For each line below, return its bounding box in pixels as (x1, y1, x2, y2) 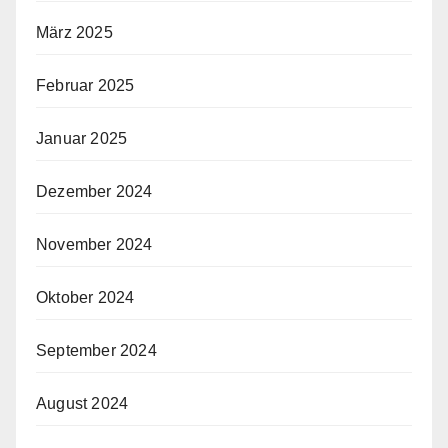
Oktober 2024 (36, 288, 135, 306)
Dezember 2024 (36, 182, 153, 200)
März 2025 (36, 23, 113, 41)
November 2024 (36, 235, 153, 253)
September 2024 (36, 341, 157, 359)
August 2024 (36, 394, 129, 412)
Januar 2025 (36, 129, 128, 147)
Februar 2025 (36, 76, 135, 94)
